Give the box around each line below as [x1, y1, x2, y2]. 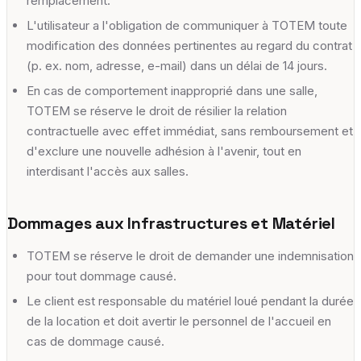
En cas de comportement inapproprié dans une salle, [27, 82, 317, 98]
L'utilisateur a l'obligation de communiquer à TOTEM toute [27, 17, 347, 33]
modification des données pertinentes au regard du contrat [27, 37, 352, 53]
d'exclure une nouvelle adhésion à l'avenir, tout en [27, 143, 301, 159]
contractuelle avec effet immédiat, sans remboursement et [27, 122, 353, 139]
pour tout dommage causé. [27, 268, 176, 284]
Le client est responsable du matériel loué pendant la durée [27, 293, 354, 309]
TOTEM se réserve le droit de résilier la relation [27, 102, 287, 118]
